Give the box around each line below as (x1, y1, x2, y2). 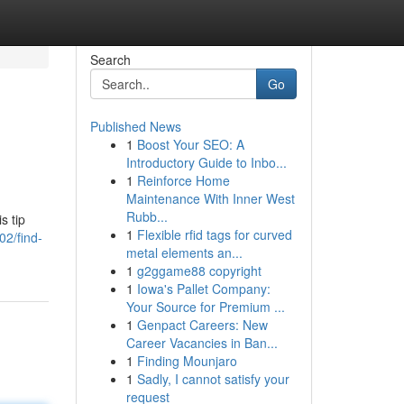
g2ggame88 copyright (136, 262, 262, 280)
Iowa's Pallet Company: (136, 280, 271, 298)
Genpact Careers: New (136, 316, 268, 334)
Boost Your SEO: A (136, 135, 244, 153)
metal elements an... (125, 243, 243, 262)
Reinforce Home (136, 171, 230, 189)
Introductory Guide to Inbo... (125, 153, 287, 171)
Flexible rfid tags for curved (136, 225, 292, 243)
